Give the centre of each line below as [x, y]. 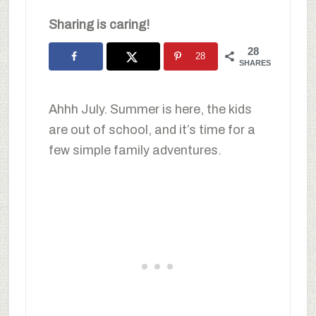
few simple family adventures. [135, 150]
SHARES [255, 63]
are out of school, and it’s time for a [152, 129]
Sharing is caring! [99, 25]
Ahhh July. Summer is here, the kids [150, 109]
